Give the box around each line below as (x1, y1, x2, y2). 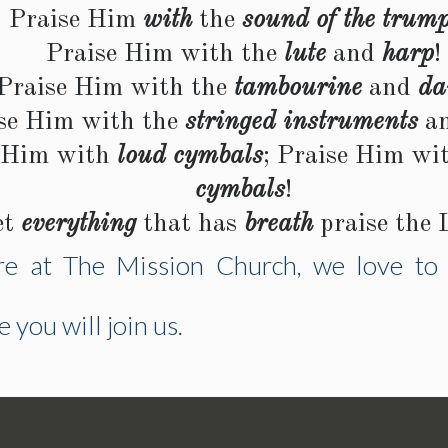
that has (136, 211, 245, 238)
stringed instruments (184, 109, 418, 136)
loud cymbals (116, 143, 263, 170)
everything (21, 211, 137, 238)
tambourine (234, 75, 363, 102)
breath (244, 211, 314, 238)
